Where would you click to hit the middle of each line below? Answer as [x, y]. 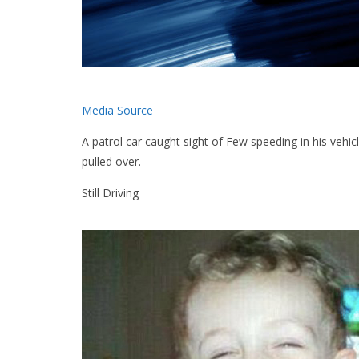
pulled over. [111, 162]
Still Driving [110, 193]
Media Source [117, 111]
